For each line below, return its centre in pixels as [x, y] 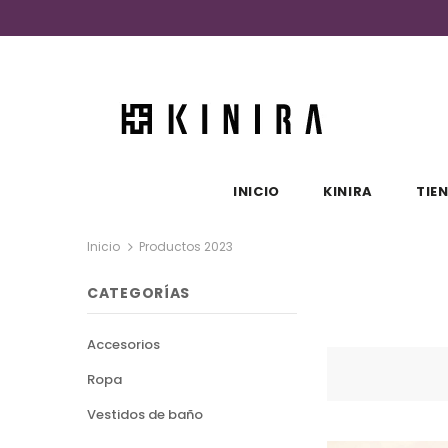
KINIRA [347, 191]
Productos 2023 [186, 246]
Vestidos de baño [145, 414]
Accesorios [123, 344]
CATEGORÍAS [138, 293]
